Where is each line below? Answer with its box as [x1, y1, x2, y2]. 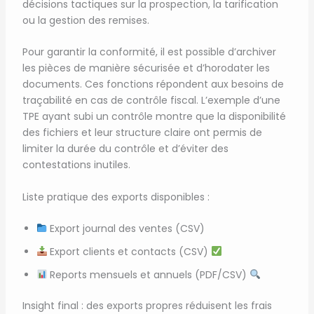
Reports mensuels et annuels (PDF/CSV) [47, 268, 250, 282]
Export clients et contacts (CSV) [47, 245, 212, 259]
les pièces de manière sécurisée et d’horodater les [22, 61, 270, 76]
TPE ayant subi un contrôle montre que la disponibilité [22, 109, 286, 124]
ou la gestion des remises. [22, 13, 149, 27]
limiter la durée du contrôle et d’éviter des [22, 142, 228, 156]
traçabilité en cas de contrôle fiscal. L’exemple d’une [22, 93, 280, 108]
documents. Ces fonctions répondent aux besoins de [22, 77, 284, 92]
